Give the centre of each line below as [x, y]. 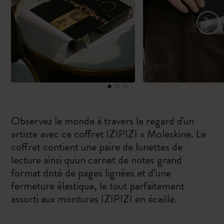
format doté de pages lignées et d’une [91, 173]
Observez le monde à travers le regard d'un [103, 121]
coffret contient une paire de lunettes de [97, 147]
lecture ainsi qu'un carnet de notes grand [97, 160]
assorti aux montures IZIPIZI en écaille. [94, 199]
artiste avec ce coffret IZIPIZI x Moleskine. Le [109, 134]
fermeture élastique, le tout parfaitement [98, 186]
